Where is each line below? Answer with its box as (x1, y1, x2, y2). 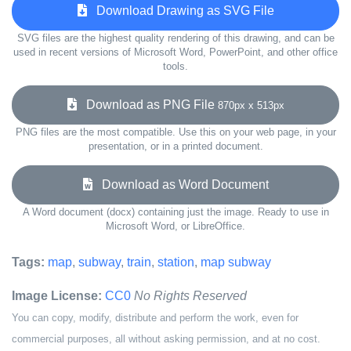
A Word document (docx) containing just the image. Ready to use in (22, 206, 329, 218)
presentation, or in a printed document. (88, 140, 263, 152)
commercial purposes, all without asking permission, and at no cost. (12, 333, 320, 345)
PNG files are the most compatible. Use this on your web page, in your (15, 126, 336, 138)
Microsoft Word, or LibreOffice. (106, 220, 245, 232)
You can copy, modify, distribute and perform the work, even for (12, 312, 299, 324)
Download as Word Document (92, 178, 269, 191)
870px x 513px (217, 100, 284, 111)
